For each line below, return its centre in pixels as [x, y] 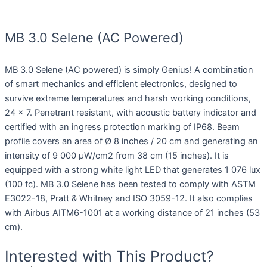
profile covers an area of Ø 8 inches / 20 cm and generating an [131, 142]
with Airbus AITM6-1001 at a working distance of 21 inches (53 [132, 213]
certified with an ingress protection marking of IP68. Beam [122, 127]
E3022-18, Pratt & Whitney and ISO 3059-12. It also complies [129, 199]
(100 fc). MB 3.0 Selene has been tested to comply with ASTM [130, 184]
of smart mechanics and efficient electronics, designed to [121, 84]
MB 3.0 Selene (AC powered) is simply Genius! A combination [129, 70]
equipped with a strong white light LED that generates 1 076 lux [133, 170]
